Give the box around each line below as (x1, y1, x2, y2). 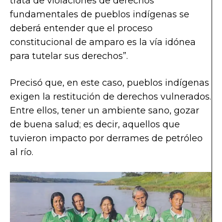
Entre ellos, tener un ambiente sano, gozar (10, 105, 199, 116)
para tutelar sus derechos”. (10, 50, 130, 61)
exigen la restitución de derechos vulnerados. (10, 91, 211, 102)
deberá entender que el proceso (10, 22, 153, 34)
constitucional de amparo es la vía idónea (10, 36, 196, 48)
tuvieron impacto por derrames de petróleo (10, 132, 203, 144)
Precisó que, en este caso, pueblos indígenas (10, 77, 209, 88)
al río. (10, 146, 33, 158)
